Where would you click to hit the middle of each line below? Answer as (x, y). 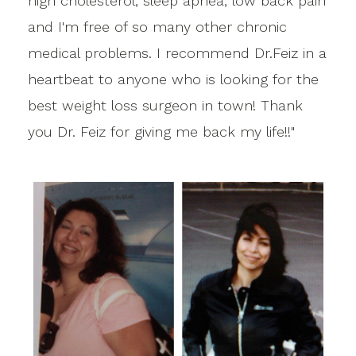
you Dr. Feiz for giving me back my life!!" (161, 131)
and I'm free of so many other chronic (157, 26)
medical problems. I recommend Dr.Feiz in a (177, 52)
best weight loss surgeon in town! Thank (165, 105)
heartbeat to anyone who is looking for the (173, 79)
